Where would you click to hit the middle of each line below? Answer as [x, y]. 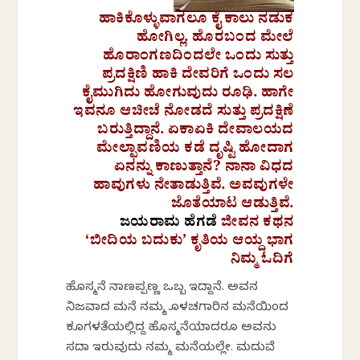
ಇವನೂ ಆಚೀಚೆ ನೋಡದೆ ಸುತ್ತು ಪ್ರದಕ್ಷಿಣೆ [184, 114]
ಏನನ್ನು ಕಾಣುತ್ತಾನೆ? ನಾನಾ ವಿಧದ [204, 170]
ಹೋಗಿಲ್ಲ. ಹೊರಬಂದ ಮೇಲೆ [215, 40]
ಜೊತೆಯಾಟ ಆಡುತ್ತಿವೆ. [232, 207]
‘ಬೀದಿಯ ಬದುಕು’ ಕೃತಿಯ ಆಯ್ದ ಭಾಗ [190, 243]
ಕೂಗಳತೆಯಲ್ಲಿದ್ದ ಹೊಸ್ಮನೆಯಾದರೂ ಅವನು [172, 329]
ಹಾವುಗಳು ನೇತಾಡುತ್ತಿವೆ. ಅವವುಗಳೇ [194, 188]
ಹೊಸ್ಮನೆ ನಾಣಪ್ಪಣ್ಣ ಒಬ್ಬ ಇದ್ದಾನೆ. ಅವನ [162, 289]
